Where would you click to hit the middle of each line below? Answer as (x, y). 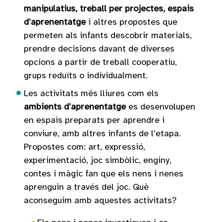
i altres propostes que (132, 22)
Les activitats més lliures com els (91, 93)
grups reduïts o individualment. (86, 76)
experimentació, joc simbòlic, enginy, (98, 160)
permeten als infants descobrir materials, (108, 35)
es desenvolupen (161, 107)
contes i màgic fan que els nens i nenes (104, 174)
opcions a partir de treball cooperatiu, (100, 62)
